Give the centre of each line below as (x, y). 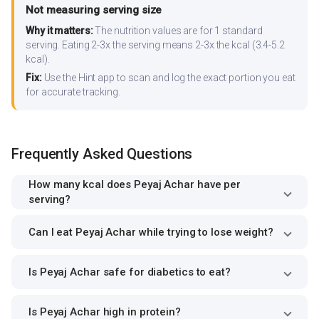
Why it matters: (59, 31)
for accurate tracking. (73, 92)
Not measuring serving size (94, 10)
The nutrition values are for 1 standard (178, 31)
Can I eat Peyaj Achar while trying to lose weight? (151, 232)
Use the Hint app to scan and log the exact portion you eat (168, 78)
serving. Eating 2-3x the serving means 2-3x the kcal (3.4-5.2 (155, 45)
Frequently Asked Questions (102, 154)
